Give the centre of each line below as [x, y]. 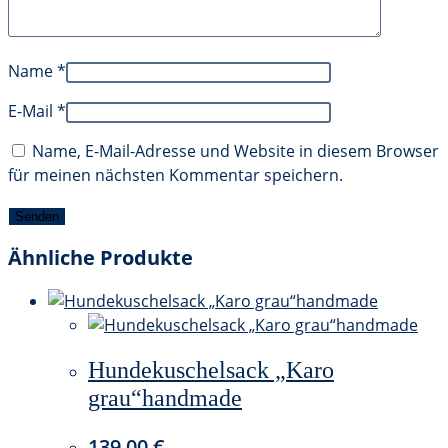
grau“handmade [165, 398]
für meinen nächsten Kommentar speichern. [175, 175]
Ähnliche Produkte [100, 257]
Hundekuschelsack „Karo [211, 370]
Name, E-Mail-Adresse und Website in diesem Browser [235, 151]
